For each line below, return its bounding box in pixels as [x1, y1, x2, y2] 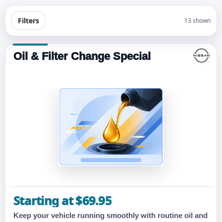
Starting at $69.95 [13, 192, 112, 209]
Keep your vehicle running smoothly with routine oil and [13, 211, 208, 220]
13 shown [184, 16, 211, 25]
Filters [18, 16, 39, 25]
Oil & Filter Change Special [13, 50, 151, 62]
